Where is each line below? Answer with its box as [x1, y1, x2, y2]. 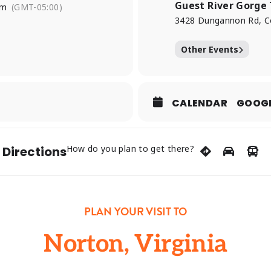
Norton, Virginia [44, 230, 227, 259]
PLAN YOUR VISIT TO [83, 203, 188, 220]
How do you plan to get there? [66, 143, 194, 154]
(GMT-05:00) [11, 1, 62, 13]
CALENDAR [172, 96, 227, 110]
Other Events [181, 44, 238, 55]
